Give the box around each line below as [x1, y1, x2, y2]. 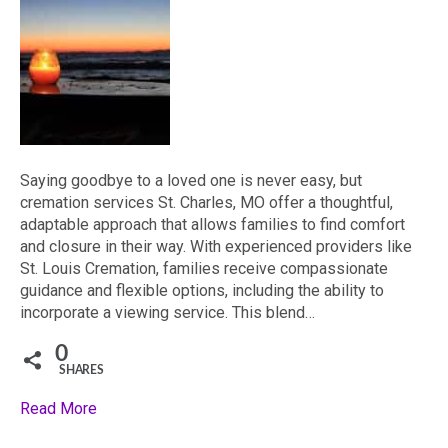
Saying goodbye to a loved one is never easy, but [20, 171, 362, 190]
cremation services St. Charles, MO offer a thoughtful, [20, 193, 393, 212]
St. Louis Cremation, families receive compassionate [20, 259, 388, 278]
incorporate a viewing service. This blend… [20, 303, 315, 322]
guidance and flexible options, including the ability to [20, 281, 384, 300]
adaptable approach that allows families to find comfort [20, 215, 405, 234]
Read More [20, 399, 97, 418]
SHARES [59, 364, 104, 377]
